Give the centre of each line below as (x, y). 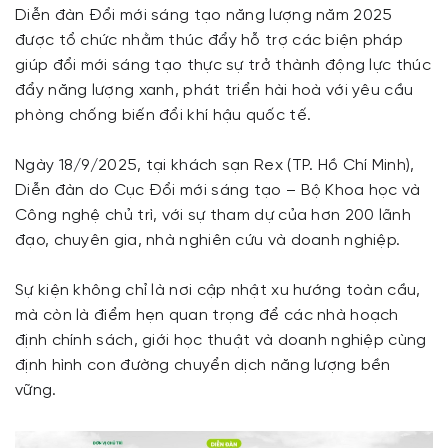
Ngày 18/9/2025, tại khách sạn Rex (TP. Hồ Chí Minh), (215, 165)
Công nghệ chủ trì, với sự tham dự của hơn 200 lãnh (213, 215)
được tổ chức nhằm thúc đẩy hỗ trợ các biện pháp (209, 40)
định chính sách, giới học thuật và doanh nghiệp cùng (221, 340)
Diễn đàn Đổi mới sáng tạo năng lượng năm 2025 (204, 15)
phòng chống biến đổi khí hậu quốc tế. (163, 115)
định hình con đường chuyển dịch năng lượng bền (203, 365)
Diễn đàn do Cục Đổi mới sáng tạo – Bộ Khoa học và (218, 190)
